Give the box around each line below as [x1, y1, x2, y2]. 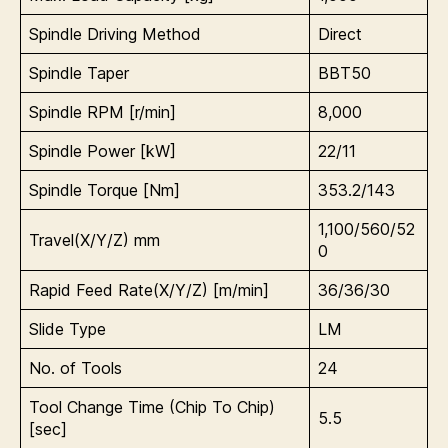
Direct [318, 24, 362, 44]
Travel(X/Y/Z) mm [29, 230, 160, 250]
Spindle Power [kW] [29, 141, 176, 161]
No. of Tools [29, 358, 122, 378]
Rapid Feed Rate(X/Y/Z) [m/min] [29, 280, 269, 300]
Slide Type [29, 319, 106, 339]
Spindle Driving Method [29, 24, 201, 44]
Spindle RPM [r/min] [29, 102, 176, 122]
